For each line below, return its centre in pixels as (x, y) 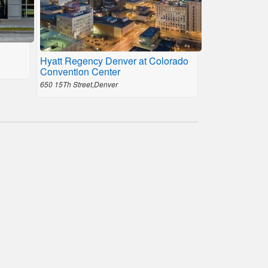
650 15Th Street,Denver (79, 84)
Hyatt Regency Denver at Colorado (114, 61)
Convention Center (80, 71)
